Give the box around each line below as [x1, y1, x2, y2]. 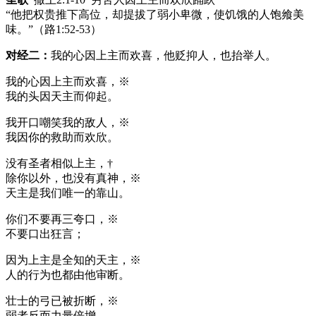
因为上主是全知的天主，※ [6, 253, 141, 266]
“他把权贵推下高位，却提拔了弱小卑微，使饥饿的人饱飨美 [6, 8, 304, 20]
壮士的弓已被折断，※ [6, 294, 119, 307]
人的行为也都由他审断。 [6, 268, 130, 281]
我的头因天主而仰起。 [6, 90, 119, 102]
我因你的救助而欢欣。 [6, 130, 119, 143]
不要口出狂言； [6, 227, 85, 240]
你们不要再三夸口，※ [6, 212, 119, 225]
